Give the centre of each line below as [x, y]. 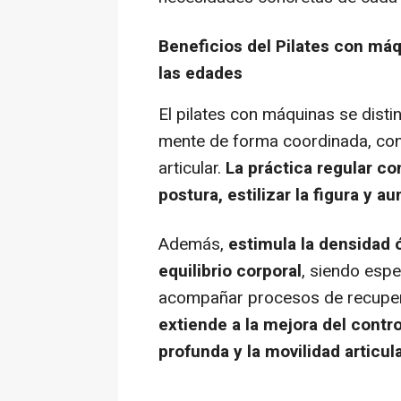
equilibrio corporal [230, 272]
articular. [192, 169]
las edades [200, 74]
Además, [193, 245]
